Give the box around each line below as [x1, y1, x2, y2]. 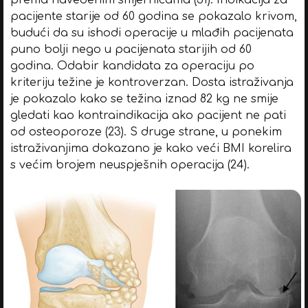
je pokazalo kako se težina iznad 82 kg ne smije [10, 92, 278, 105]
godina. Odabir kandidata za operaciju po [10, 59, 254, 72]
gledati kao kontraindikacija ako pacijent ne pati [10, 109, 286, 122]
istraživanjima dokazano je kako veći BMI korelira [10, 142, 291, 155]
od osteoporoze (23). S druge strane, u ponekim [10, 125, 282, 138]
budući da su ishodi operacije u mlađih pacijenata [10, 26, 294, 39]
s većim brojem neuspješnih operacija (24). [10, 158, 250, 171]
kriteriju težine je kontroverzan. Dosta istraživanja [10, 76, 294, 89]
